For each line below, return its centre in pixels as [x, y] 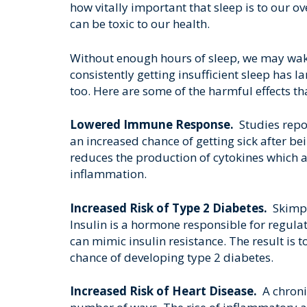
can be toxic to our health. [140, 24]
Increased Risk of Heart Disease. [163, 291]
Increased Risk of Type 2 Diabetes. [170, 208]
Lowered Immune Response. [153, 124]
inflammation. [108, 174]
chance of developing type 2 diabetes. [172, 257]
